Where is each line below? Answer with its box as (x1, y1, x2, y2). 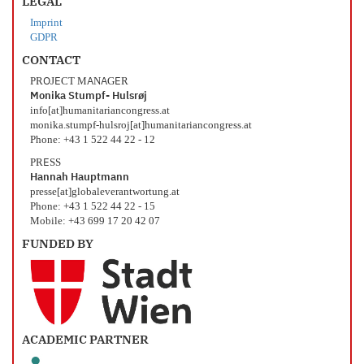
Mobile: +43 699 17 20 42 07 (30, 216, 160, 227)
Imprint (30, 18, 63, 28)
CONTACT (22, 52, 80, 67)
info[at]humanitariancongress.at (30, 106, 170, 116)
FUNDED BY (22, 236, 93, 251)
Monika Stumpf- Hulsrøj (30, 91, 147, 102)
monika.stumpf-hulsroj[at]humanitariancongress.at (30, 120, 252, 131)
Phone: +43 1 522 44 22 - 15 (30, 201, 155, 212)
